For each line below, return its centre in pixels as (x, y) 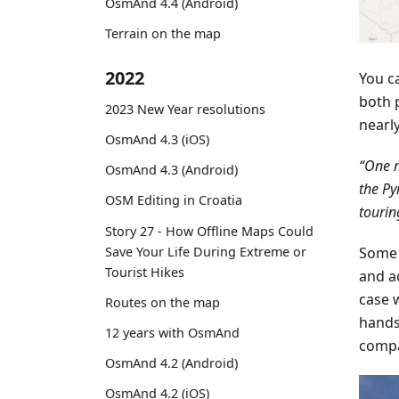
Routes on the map (163, 302)
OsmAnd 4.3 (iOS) (157, 140)
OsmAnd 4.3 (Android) (171, 170)
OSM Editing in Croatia (174, 200)
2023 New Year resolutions (185, 109)
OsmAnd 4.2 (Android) (171, 363)
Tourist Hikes (145, 272)
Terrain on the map (163, 34)
